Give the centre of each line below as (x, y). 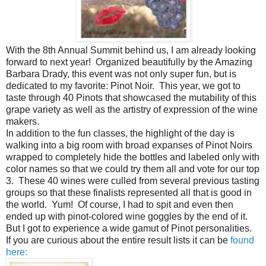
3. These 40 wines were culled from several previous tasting (133, 180)
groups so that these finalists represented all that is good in (129, 192)
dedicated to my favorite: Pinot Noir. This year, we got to (123, 85)
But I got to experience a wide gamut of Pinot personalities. (130, 228)
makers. (24, 121)
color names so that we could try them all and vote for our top (133, 169)
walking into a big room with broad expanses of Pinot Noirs (129, 145)
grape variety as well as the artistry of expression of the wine (132, 109)
